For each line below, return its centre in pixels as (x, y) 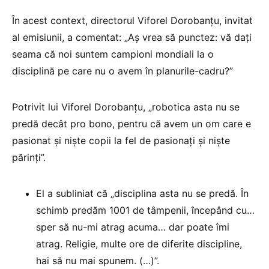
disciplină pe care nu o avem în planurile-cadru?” (122, 71)
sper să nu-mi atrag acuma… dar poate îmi (133, 227)
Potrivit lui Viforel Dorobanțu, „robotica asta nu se (126, 107)
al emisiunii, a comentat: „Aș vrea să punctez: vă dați (132, 37)
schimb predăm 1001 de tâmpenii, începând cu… (145, 210)
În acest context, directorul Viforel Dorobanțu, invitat (132, 20)
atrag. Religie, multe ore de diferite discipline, (139, 244)
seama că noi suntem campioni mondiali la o (113, 54)
